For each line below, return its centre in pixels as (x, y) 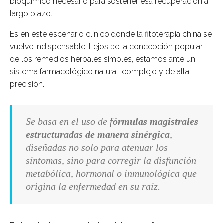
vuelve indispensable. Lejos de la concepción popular (106, 47)
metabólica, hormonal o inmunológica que (111, 173)
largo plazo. (31, 14)
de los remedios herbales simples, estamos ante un (103, 59)
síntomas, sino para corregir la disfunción (111, 161)
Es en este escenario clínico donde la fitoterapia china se (111, 34)
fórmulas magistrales (153, 122)
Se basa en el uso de (66, 122)
